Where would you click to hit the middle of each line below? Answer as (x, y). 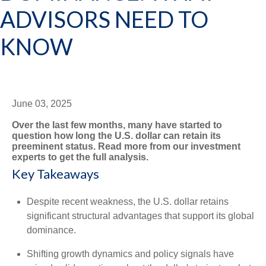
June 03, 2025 (42, 104)
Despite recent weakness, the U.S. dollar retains (128, 202)
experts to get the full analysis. (80, 157)
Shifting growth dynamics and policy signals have (130, 254)
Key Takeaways (56, 174)
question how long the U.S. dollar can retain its (116, 136)
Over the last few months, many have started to (117, 125)
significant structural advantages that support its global (140, 216)
